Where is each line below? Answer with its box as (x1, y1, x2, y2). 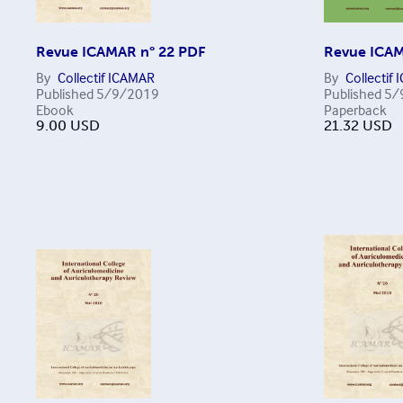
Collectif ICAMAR (58, 68, 155, 87)
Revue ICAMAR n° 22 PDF (36, 43, 205, 61)
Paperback (323, 101, 387, 120)
